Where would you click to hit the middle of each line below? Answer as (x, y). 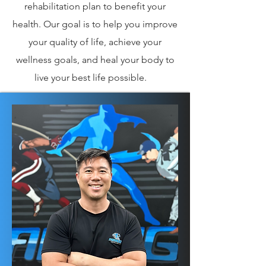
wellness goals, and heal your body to (95, 60)
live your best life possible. (95, 78)
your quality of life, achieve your (95, 42)
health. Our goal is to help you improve (95, 24)
